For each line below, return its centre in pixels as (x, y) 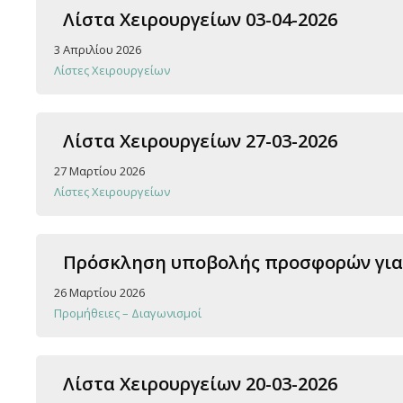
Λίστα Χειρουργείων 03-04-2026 (200, 19)
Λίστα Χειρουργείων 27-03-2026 (200, 140)
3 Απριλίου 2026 (98, 49)
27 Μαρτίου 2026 (99, 170)
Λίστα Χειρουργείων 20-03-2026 (200, 383)
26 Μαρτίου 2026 (99, 292)
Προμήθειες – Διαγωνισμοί (128, 313)
